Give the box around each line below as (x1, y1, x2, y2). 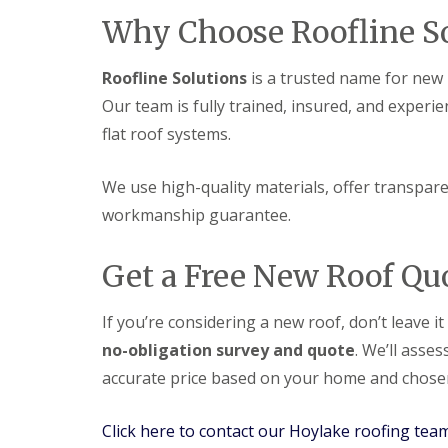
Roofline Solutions (102, 67, 247, 89)
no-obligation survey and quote (102, 339, 355, 361)
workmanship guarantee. (102, 204, 291, 226)
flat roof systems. (102, 123, 231, 145)
